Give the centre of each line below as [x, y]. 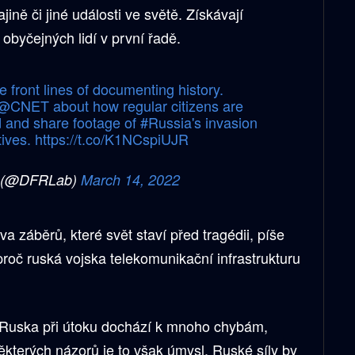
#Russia [166, 122]
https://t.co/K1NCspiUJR [111, 138]
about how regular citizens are [146, 105]
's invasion [224, 122]
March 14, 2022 [130, 179]
